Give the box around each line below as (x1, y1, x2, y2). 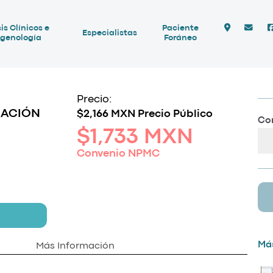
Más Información (36, 241, 115, 250)
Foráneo (164, 35, 197, 42)
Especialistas (82, 30, 138, 37)
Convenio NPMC (76, 149, 160, 158)
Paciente (162, 25, 199, 32)
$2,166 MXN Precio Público (76, 109, 213, 119)
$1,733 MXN (76, 127, 193, 147)
